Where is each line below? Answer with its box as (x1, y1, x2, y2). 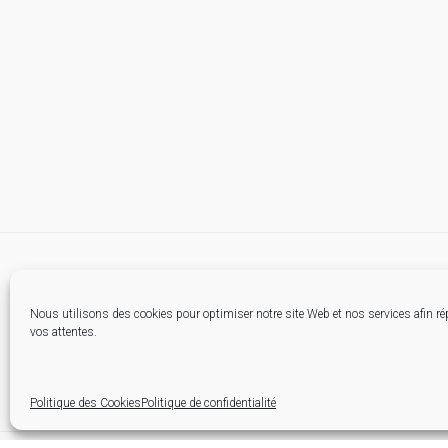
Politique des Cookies (30, 396, 141, 410)
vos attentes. (30, 325, 97, 339)
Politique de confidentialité (141, 396, 276, 410)
